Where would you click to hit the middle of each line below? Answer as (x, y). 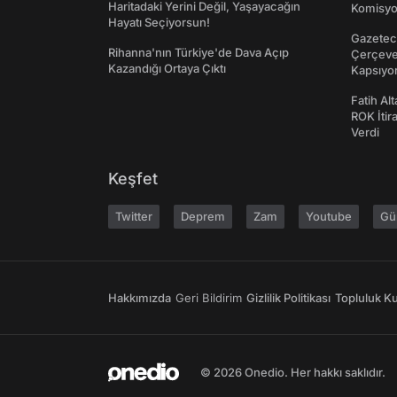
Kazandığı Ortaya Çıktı (167, 68)
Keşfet (133, 179)
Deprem (203, 216)
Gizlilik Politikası (288, 298)
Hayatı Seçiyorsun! (159, 22)
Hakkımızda (140, 298)
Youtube (329, 216)
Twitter (134, 216)
